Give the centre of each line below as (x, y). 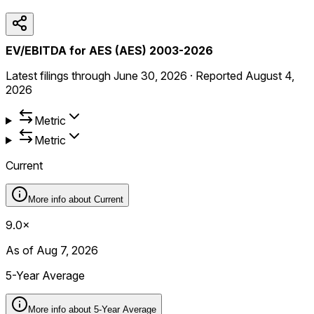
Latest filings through (58, 75)
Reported (220, 75)
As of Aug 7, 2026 (52, 250)
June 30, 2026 (150, 75)
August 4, (270, 75)
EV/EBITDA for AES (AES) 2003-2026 (109, 50)
